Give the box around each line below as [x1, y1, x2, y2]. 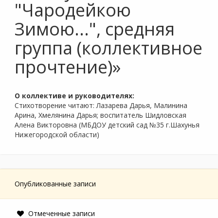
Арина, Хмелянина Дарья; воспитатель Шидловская [15, 110, 186, 120]
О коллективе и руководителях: [15, 91, 134, 100]
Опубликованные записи [15, 179, 96, 188]
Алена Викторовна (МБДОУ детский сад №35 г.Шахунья [15, 120, 200, 129]
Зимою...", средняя [15, 17, 175, 41]
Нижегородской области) [15, 130, 99, 139]
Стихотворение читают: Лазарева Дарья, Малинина [15, 101, 187, 110]
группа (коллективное [15, 36, 202, 60]
